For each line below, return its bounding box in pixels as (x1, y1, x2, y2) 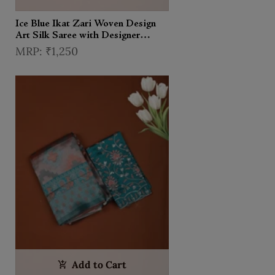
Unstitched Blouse (15, 42, 95, 52)
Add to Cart (72, 258, 127, 271)
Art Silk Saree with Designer (15, 30, 140, 41)
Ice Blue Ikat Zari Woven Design (15, 18, 156, 29)
